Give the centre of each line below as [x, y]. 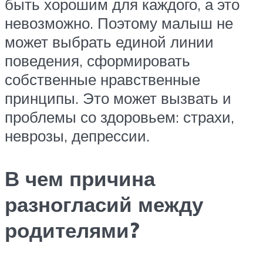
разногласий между [104, 205]
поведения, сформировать [97, 60]
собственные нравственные [102, 79]
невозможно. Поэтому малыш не [119, 23]
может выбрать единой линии [109, 41]
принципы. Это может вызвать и [118, 98]
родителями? [72, 230]
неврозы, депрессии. [77, 135]
